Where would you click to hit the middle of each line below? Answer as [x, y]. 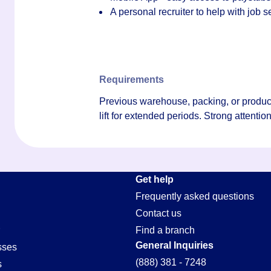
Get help [155, 179]
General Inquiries [175, 245]
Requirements [132, 80]
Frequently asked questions [195, 196]
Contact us [158, 213]
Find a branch [165, 230]
